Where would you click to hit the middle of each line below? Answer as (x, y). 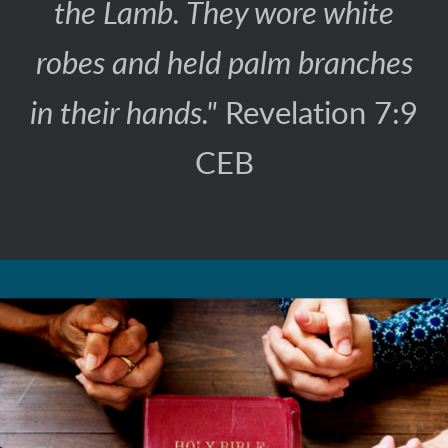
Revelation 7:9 (317, 114)
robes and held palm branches (224, 64)
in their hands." (123, 114)
